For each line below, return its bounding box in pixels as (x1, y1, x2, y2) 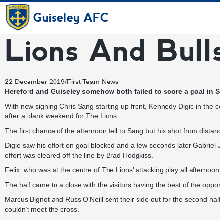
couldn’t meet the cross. (5, 205, 79, 213)
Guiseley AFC (33, 11, 109, 25)
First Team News (67, 78, 119, 85)
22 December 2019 (5, 78, 65, 85)
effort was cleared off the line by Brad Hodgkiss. (5, 151, 153, 159)
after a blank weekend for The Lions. (5, 112, 119, 120)
